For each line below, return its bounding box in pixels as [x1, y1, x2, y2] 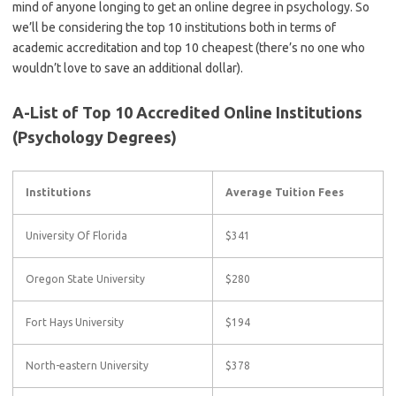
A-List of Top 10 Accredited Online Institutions [12, 103, 362, 121]
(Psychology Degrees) [12, 128, 177, 146]
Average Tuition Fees [225, 187, 344, 198]
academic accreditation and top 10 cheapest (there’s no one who [12, 41, 365, 55]
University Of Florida [26, 230, 127, 241]
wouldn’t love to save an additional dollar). [12, 61, 243, 75]
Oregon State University [26, 273, 145, 285]
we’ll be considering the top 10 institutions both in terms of [12, 20, 336, 34]
